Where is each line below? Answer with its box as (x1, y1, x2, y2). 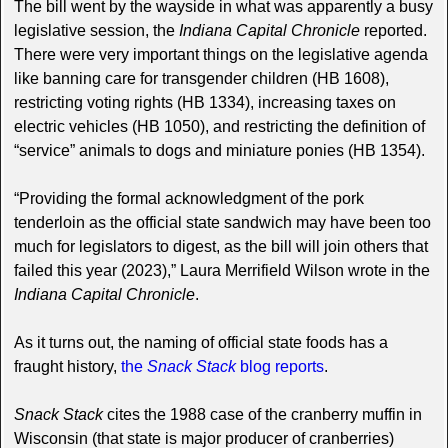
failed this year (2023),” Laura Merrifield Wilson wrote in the (13, 261, 430, 279)
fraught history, (13, 357, 121, 375)
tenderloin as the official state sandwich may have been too (13, 213, 431, 231)
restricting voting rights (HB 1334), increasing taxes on (13, 93, 396, 111)
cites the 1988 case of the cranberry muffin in (102, 405, 422, 423)
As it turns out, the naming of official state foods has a (13, 333, 388, 351)
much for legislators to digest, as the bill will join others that (13, 237, 428, 255)
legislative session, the (13, 21, 179, 39)
